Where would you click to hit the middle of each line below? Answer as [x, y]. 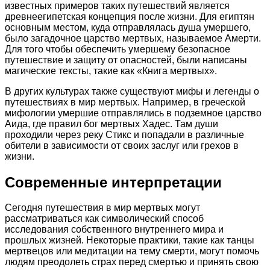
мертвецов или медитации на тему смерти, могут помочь [132, 251]
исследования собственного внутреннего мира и [114, 230]
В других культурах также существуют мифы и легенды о [132, 91]
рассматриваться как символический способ [104, 219]
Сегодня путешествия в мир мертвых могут [102, 208]
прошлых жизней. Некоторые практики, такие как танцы [130, 240]
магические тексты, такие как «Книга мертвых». [111, 71]
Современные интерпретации [113, 182]
